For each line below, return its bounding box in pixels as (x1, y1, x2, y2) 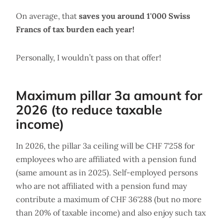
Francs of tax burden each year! (16, 24, 134, 34)
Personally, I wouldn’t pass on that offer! (16, 52, 161, 62)
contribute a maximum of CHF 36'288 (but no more (16, 194, 202, 204)
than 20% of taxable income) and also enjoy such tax (16, 207, 206, 218)
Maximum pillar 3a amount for (16, 87, 202, 104)
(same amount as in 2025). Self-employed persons (16, 167, 198, 177)
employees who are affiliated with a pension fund (16, 154, 197, 164)
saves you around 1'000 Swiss (79, 10, 190, 21)
